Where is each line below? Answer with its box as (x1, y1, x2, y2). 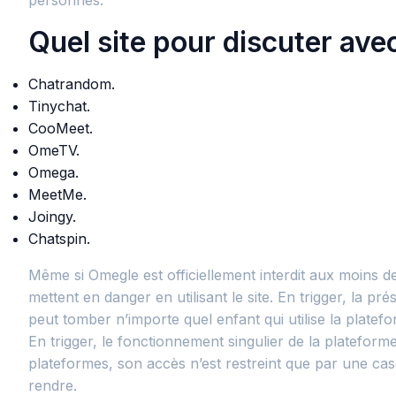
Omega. (28, 164, 79, 181)
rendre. (28, 377, 77, 394)
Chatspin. (28, 230, 90, 247)
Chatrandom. (28, 75, 115, 93)
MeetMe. (28, 186, 87, 203)
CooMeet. (28, 119, 93, 137)
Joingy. (28, 208, 76, 225)
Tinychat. (28, 97, 90, 115)
